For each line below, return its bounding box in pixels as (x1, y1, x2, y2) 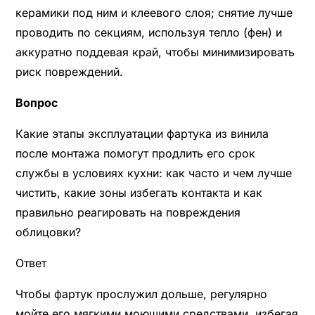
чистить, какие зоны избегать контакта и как (15, 185, 262, 200)
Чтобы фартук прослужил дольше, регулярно (15, 286, 267, 301)
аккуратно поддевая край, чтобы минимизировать (15, 44, 295, 59)
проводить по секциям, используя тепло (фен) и (15, 25, 282, 39)
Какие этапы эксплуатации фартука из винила (15, 126, 269, 141)
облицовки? (15, 224, 81, 239)
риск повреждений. (15, 64, 123, 79)
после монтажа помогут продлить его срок (15, 146, 255, 160)
